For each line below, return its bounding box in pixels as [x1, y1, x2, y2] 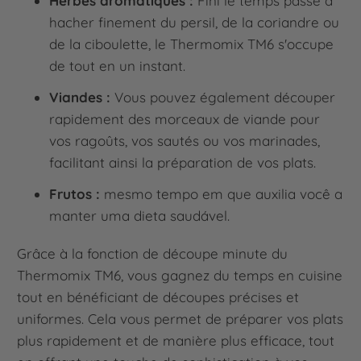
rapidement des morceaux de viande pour [49, 110, 321, 128]
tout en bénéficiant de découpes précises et [17, 288, 300, 306]
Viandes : [49, 89, 111, 106]
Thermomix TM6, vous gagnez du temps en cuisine [17, 267, 343, 284]
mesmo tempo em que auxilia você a [100, 185, 343, 203]
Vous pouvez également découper [110, 89, 336, 106]
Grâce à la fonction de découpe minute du [17, 245, 288, 263]
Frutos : [49, 185, 101, 203]
